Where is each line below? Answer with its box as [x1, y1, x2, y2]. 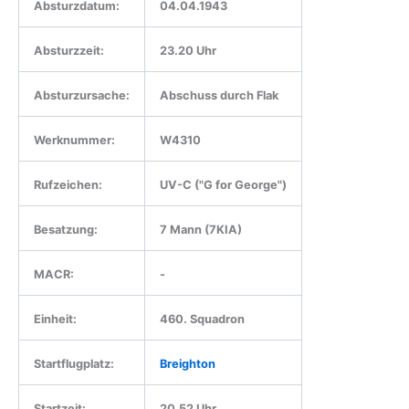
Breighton [160, 357, 215, 371]
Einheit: [34, 312, 77, 326]
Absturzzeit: [34, 44, 104, 58]
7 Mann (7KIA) [160, 223, 242, 236]
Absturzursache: [34, 89, 130, 102]
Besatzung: [34, 223, 98, 236]
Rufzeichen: [34, 178, 102, 192]
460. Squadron [160, 312, 245, 326]
